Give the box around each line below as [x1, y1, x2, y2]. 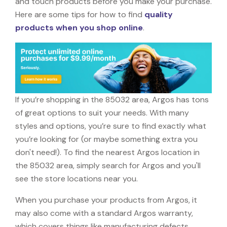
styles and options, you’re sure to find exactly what [15, 120, 206, 131]
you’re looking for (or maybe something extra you [15, 133, 198, 144]
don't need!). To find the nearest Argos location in [15, 146, 200, 158]
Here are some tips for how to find [15, 9, 144, 20]
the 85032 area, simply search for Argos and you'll [15, 160, 201, 171]
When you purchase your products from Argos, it [15, 194, 197, 205]
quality [144, 9, 173, 20]
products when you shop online [15, 22, 143, 33]
